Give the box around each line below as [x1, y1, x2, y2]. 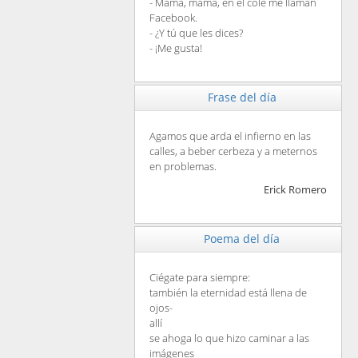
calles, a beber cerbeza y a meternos [149, 144, 317, 159]
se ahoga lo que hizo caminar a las [149, 331, 309, 346]
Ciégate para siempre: [149, 270, 250, 285]
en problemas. [149, 159, 217, 174]
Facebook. [149, 10, 197, 26]
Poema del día [204, 231, 280, 247]
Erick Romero [264, 182, 327, 197]
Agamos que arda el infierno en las [149, 129, 311, 144]
